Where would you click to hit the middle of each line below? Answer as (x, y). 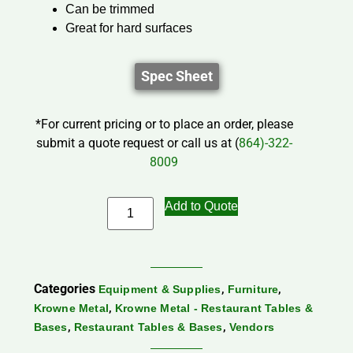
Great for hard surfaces (128, 28)
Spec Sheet (176, 76)
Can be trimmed (110, 9)
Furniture (253, 290)
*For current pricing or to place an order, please (164, 124)
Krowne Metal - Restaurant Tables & (214, 308)
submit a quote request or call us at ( (137, 143)
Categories (64, 289)
